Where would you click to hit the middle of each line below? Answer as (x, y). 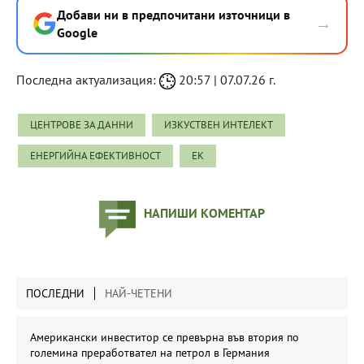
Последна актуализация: (88, 79)
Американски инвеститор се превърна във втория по (165, 337)
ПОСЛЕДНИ (55, 293)
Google (77, 32)
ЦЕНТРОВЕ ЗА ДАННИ (82, 124)
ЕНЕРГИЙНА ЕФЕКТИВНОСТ (95, 155)
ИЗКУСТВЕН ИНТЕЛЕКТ (219, 124)
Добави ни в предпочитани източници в (173, 14)
